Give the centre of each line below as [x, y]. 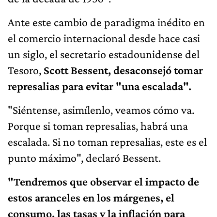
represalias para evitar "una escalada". [100, 86]
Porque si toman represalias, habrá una [98, 125]
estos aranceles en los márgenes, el [91, 197]
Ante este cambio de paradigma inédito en [106, 22]
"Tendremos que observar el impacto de [103, 181]
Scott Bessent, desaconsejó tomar [123, 70]
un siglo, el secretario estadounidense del [104, 54]
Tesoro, [26, 70]
